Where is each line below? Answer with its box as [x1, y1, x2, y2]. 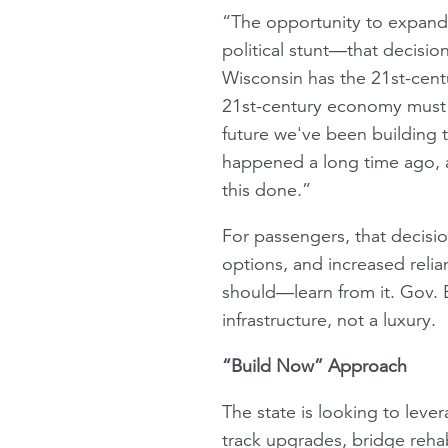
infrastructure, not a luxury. [222, 308, 436, 331]
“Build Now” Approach [222, 354, 407, 377]
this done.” [222, 178, 311, 201]
